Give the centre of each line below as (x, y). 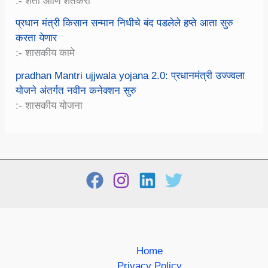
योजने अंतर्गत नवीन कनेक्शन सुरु (76, 91)
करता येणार (36, 38)
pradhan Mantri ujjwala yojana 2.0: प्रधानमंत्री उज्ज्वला (130, 76)
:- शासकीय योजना (49, 106)
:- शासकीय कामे (45, 53)
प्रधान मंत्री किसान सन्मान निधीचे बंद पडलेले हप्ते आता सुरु (125, 23)
